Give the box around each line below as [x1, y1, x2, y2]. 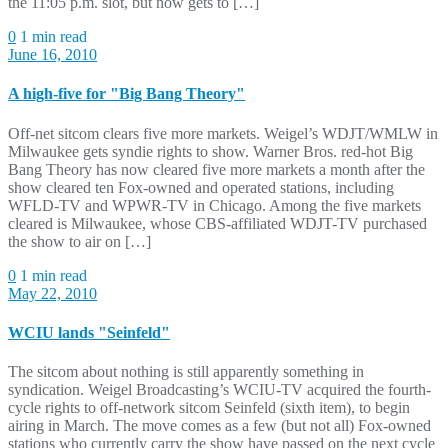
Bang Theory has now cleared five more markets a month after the [8, 160, 425, 178]
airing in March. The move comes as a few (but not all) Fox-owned [8, 417, 431, 435]
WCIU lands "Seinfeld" [8, 323, 170, 341]
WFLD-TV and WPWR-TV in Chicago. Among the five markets [8, 196, 421, 214]
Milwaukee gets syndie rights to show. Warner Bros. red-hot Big [8, 142, 413, 160]
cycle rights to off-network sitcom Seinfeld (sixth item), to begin [8, 399, 410, 417]
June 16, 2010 [8, 46, 97, 64]
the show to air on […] [8, 232, 151, 250]
